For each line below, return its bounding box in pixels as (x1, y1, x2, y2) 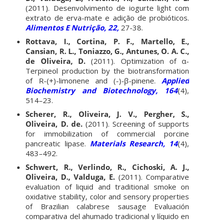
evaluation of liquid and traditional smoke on (26, 181, 190, 192)
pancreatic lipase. (26, 138, 90, 148)
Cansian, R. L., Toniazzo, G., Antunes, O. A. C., (26, 46, 190, 56)
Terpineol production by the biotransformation (26, 65, 190, 76)
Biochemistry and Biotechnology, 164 (26, 85, 178, 95)
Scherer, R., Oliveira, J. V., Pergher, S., (26, 109, 190, 119)
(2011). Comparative (118, 171, 190, 182)
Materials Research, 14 (89, 138, 178, 148)
